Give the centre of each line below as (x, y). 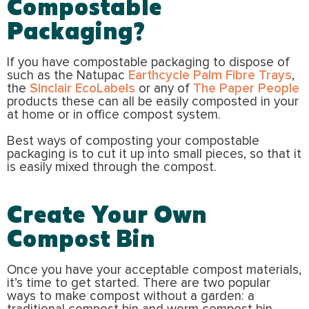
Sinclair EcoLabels (82, 88)
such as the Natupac (68, 75)
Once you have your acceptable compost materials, (154, 270)
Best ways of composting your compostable (133, 141)
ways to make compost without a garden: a (131, 296)
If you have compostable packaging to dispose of (148, 62)
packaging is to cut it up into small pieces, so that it (154, 154)
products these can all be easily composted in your (153, 101)
